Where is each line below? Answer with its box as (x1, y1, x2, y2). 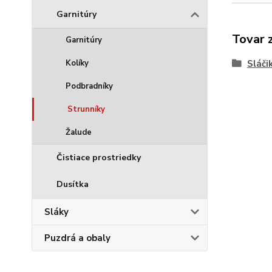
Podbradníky (66, 81, 113, 92)
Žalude (66, 127, 92, 138)
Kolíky (66, 58, 89, 69)
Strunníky (67, 104, 105, 115)
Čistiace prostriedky (56, 152, 141, 163)
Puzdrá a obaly (44, 232, 110, 244)
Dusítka (56, 178, 89, 190)
